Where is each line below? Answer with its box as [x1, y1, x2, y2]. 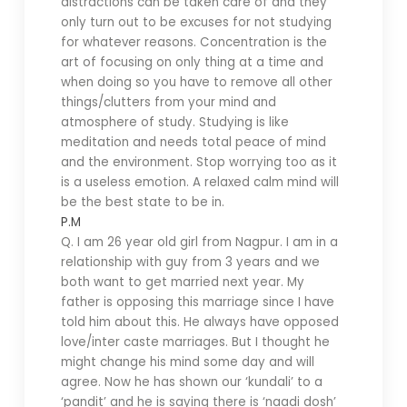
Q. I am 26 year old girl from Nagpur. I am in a [60, 233, 338, 251]
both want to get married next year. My [60, 273, 304, 291]
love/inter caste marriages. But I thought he [60, 333, 330, 351]
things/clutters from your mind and [60, 94, 276, 111]
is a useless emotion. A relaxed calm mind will [60, 174, 339, 191]
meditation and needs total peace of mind [60, 134, 326, 151]
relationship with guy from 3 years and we [60, 253, 320, 271]
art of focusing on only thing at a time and [60, 54, 323, 71]
